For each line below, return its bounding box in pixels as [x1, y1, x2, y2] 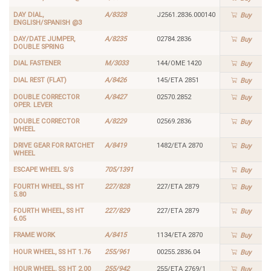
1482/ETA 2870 [156, 141, 203, 149]
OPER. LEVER [13, 100, 52, 109]
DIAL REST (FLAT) [13, 76, 67, 84]
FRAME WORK [13, 230, 55, 239]
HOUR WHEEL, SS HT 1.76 [13, 247, 91, 256]
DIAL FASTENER [13, 59, 60, 67]
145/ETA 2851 [156, 76, 199, 84]
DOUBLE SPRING [13, 42, 64, 51]
